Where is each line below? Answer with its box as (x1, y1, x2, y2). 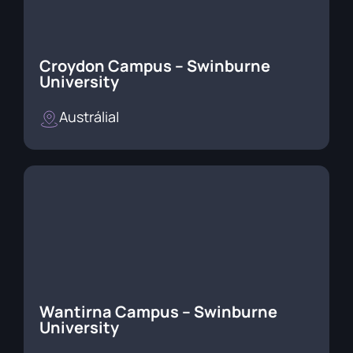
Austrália (59, 106, 116, 126)
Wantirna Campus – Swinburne (39, 300, 277, 322)
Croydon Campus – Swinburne (39, 55, 270, 77)
